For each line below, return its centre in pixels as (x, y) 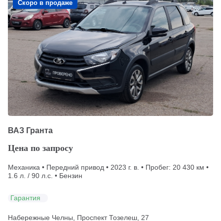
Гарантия (25, 198)
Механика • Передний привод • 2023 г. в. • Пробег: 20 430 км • (108, 167)
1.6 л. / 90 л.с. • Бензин (45, 175)
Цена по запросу (40, 148)
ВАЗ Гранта (30, 130)
